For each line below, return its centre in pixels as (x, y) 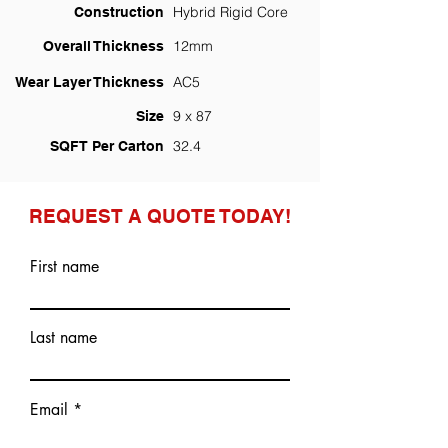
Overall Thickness (103, 46)
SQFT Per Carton (107, 146)
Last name (63, 337)
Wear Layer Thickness (89, 82)
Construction (119, 12)
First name (64, 266)
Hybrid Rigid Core (230, 12)
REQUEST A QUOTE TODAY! (160, 216)
